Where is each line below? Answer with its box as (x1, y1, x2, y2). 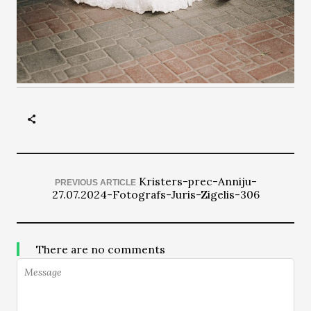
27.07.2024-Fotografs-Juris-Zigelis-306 (51, 187, 260, 201)
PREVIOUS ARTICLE (54, 178, 136, 187)
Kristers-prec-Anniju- (138, 174, 257, 188)
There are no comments (36, 242, 165, 256)
